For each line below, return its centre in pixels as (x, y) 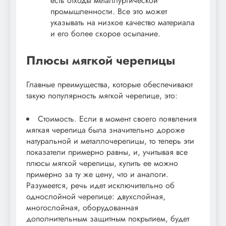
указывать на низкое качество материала (123, 23)
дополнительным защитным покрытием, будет (108, 219)
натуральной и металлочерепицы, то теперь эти (110, 141)
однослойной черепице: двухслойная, (96, 197)
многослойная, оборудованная (82, 208)
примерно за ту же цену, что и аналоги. (97, 175)
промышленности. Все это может (109, 12)
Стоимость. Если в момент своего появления (117, 119)
